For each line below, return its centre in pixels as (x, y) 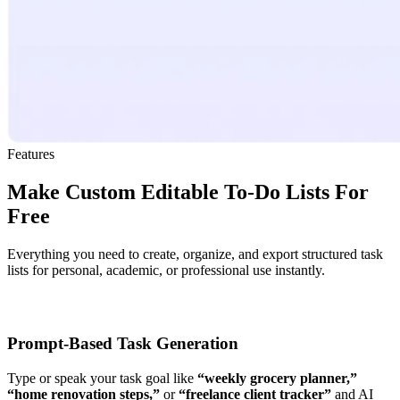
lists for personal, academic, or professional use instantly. (166, 270)
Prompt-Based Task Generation (123, 344)
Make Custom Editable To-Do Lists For (188, 192)
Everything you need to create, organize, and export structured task (195, 254)
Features (31, 154)
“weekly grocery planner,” (277, 379)
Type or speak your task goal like (102, 379)
